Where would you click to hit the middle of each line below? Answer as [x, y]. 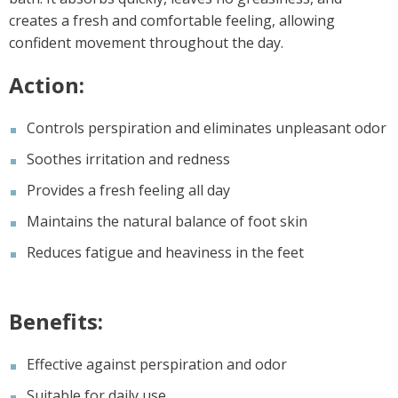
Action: [47, 84]
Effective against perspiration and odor [157, 364]
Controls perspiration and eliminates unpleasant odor [207, 127]
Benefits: [56, 321]
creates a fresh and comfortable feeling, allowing [172, 20]
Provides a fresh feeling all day [128, 190]
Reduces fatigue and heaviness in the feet [165, 252]
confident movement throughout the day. [146, 42]
